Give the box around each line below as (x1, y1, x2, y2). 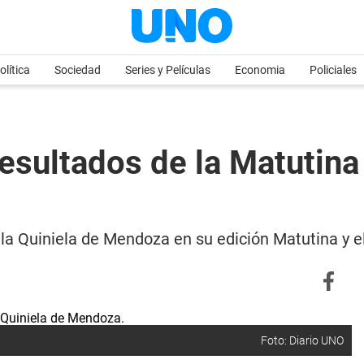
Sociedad (54, 63, 101, 76)
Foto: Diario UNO (261, 334, 344, 347)
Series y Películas (125, 63, 210, 76)
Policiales (310, 63, 357, 76)
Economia (235, 63, 285, 76)
